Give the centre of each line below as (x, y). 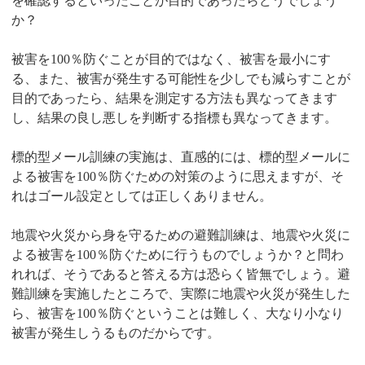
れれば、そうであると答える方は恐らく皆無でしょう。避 (181, 274)
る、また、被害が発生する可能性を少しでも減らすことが (181, 78)
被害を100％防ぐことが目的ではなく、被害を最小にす (172, 59)
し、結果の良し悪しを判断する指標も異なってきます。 (175, 117)
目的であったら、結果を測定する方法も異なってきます (175, 98)
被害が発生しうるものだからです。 (116, 332)
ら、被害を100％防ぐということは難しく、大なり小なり (178, 313)
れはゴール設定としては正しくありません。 (142, 196)
